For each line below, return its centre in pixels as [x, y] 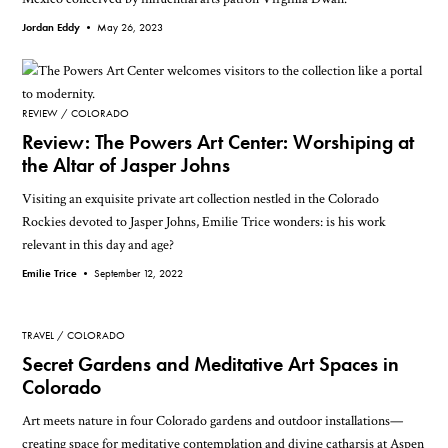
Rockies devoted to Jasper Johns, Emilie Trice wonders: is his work [204, 221]
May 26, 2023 [130, 27]
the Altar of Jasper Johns [126, 165]
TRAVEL [38, 335]
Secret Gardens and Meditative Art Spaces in [211, 365]
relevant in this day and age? [98, 244]
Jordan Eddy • [60, 27]
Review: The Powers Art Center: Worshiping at [218, 142]
